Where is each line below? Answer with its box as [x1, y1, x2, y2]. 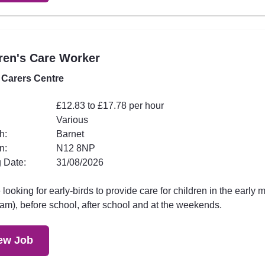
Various [56, 114, 88, 125]
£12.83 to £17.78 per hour [56, 100, 164, 111]
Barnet [56, 128, 84, 139]
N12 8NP [56, 143, 95, 153]
